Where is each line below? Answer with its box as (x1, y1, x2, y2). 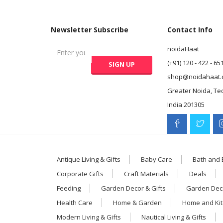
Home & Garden (113, 198, 162, 207)
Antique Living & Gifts (57, 154, 120, 164)
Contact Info (167, 24, 213, 34)
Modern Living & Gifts (57, 212, 121, 222)
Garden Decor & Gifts (101, 183, 166, 193)
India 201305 (167, 100, 205, 109)
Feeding (57, 183, 81, 193)
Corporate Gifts (57, 169, 104, 178)
